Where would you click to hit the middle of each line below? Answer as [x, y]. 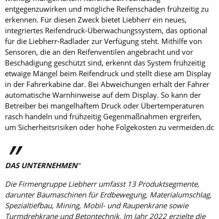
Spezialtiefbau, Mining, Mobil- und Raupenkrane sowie [97, 205]
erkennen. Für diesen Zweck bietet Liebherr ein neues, [96, 20]
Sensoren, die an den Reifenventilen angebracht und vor [99, 52]
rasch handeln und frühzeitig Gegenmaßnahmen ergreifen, [103, 116]
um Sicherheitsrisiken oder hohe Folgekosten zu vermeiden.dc [109, 127]
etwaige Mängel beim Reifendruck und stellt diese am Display [108, 73]
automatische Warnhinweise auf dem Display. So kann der [103, 95]
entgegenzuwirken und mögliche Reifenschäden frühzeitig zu [107, 9]
